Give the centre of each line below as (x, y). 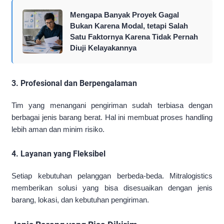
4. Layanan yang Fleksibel (58, 154)
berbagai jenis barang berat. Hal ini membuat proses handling (112, 117)
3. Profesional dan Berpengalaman (74, 83)
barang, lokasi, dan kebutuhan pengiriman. (80, 200)
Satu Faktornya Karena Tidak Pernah (134, 37)
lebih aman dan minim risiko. (58, 129)
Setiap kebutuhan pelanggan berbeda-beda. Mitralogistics (112, 176)
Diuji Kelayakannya (103, 48)
